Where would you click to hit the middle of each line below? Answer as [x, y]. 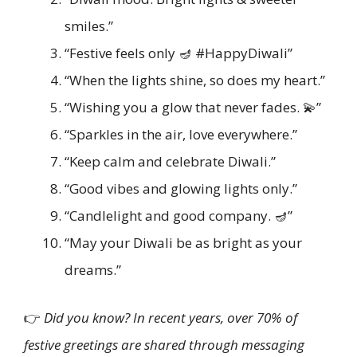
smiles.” [89, 26]
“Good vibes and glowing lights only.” [181, 189]
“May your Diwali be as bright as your [183, 243]
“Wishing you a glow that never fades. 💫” [193, 108]
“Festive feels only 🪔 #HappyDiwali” [178, 53]
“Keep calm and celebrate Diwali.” [170, 162]
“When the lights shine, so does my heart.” [195, 80]
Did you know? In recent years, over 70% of [171, 317]
